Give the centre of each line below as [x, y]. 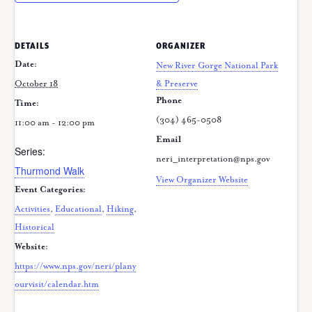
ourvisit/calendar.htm [57, 285]
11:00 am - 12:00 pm [55, 123]
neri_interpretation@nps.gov [213, 159]
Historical [34, 228]
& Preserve [177, 84]
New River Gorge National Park [217, 66]
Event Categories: [50, 190]
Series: [30, 151]
